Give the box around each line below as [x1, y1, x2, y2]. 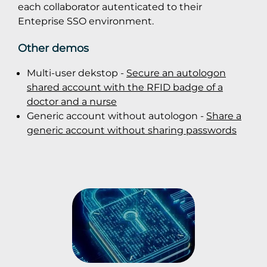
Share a [206, 110, 241, 122]
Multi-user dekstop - [27, 67, 126, 79]
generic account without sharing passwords [27, 124, 237, 136]
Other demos [18, 41, 89, 55]
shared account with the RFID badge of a [27, 81, 223, 94]
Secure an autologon [126, 67, 226, 79]
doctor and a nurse [27, 95, 117, 108]
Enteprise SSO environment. [18, 15, 154, 27]
